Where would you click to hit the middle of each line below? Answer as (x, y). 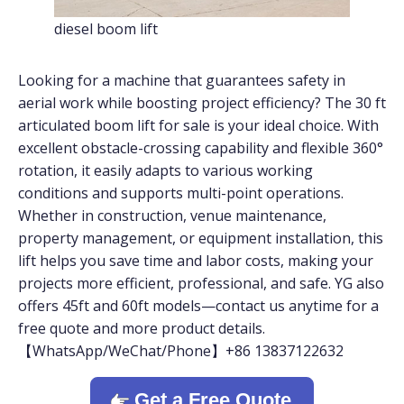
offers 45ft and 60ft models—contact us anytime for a (198, 305)
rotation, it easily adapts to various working (165, 170)
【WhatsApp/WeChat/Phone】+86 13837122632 (181, 350)
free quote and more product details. (142, 328)
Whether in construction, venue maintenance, (172, 215)
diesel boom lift (106, 28)
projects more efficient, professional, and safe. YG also (201, 283)
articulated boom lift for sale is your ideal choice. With (198, 125)
